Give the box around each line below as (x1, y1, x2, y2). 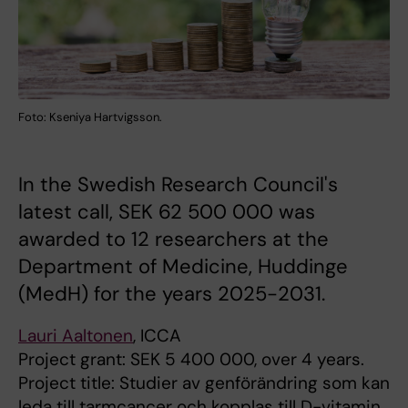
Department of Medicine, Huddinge (18, 253, 348, 280)
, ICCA (133, 324, 181, 348)
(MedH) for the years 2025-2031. (18, 280, 325, 308)
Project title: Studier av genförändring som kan (18, 372, 390, 395)
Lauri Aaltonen (18, 324, 133, 348)
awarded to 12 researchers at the (18, 226, 329, 253)
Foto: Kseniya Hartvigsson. (18, 109, 162, 126)
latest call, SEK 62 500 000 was (18, 199, 315, 226)
